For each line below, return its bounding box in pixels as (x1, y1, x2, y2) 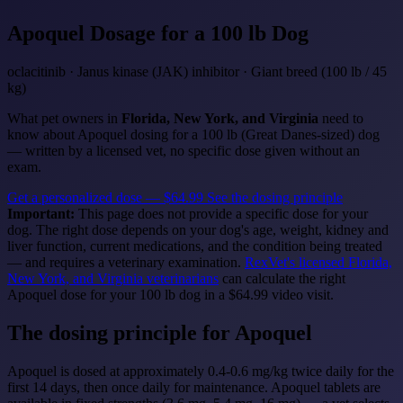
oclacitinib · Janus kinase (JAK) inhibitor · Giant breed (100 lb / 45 (7, 63, 387, 79)
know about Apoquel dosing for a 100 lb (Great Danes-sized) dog (7, 126, 380, 142)
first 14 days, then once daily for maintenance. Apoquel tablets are (7, 379, 381, 395)
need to (318, 110, 363, 126)
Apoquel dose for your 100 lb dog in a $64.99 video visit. (7, 286, 334, 302)
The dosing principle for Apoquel (7, 320, 312, 345)
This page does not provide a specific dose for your (75, 205, 368, 221)
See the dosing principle (207, 189, 343, 205)
